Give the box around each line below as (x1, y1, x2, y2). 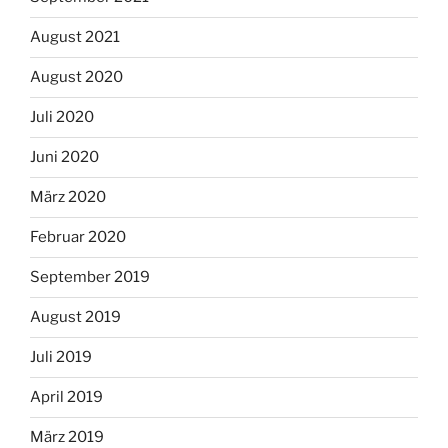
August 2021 (30, 28, 120, 47)
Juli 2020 (30, 108, 94, 127)
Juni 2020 (30, 148, 99, 167)
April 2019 (30, 388, 103, 407)
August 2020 (30, 68, 123, 87)
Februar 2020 (30, 228, 126, 247)
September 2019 (30, 268, 150, 287)
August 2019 (30, 308, 121, 327)
